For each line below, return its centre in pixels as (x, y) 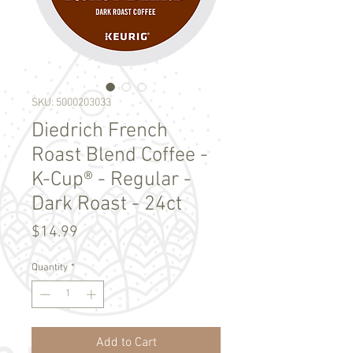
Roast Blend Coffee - (120, 155)
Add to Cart (126, 343)
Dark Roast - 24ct (107, 204)
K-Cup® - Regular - (111, 180)
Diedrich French (100, 131)
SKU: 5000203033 (71, 102)
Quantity (50, 268)
